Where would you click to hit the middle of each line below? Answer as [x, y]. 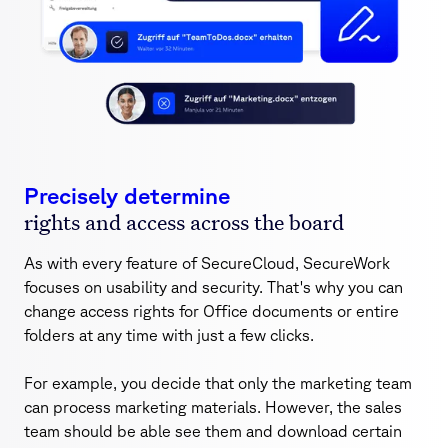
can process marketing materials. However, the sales [213, 406]
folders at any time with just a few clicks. [169, 334]
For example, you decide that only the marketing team [218, 382]
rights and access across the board [184, 221]
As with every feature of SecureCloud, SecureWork [207, 262]
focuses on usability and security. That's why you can [213, 286]
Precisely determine [127, 195]
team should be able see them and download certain [213, 430]
